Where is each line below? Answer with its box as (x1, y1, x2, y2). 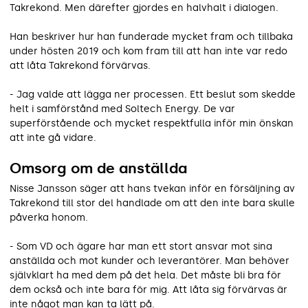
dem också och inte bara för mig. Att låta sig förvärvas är (10, 283, 287, 296)
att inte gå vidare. (10, 131, 96, 144)
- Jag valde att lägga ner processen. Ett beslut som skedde (10, 88, 296, 100)
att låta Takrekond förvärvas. (10, 59, 151, 71)
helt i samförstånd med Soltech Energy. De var (10, 102, 235, 115)
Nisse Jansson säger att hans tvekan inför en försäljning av (10, 182, 295, 195)
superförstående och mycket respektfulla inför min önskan (10, 117, 294, 129)
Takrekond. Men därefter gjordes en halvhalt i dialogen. (10, 1, 278, 14)
